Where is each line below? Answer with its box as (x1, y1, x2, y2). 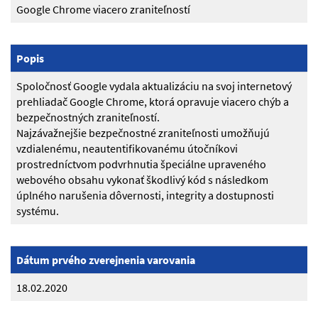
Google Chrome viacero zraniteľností (16, 2, 190, 17)
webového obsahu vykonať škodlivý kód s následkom (16, 172, 268, 187)
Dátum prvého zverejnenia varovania (16, 253, 195, 268)
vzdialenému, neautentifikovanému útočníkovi (16, 141, 238, 156)
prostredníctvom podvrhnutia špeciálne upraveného (16, 157, 266, 172)
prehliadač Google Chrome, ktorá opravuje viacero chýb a (16, 94, 289, 109)
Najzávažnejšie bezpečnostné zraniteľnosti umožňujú (16, 126, 270, 141)
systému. (16, 204, 59, 219)
